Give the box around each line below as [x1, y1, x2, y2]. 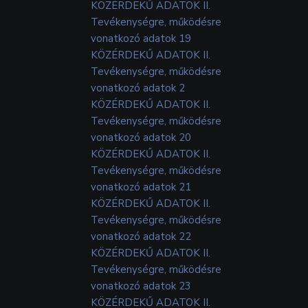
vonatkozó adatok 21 [91, 179, 191, 194]
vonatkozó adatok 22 [91, 229, 191, 243]
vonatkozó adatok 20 [91, 130, 191, 144]
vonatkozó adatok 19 [91, 31, 191, 45]
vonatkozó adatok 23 [91, 278, 191, 293]
